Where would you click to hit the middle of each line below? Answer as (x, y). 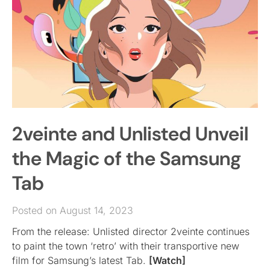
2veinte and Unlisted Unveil (130, 134)
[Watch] (167, 261)
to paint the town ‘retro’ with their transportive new (126, 246)
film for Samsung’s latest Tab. (80, 261)
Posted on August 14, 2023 (73, 211)
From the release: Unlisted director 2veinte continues (131, 232)
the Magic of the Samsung (127, 159)
